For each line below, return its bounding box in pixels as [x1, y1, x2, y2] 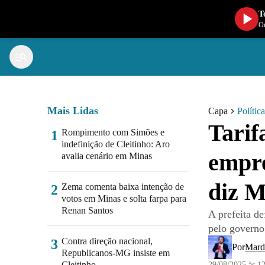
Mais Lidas [47, 105, 98, 117]
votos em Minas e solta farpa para [62, 193, 186, 203]
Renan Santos [62, 205, 113, 215]
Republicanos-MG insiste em [62, 248, 170, 258]
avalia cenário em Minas [62, 151, 152, 161]
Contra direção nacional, [62, 236, 153, 246]
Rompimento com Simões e [62, 127, 164, 137]
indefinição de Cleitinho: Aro [62, 139, 170, 149]
